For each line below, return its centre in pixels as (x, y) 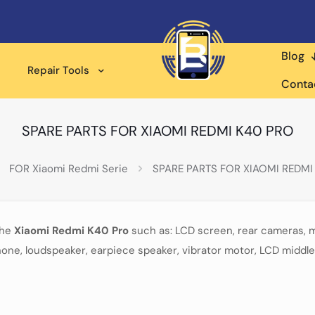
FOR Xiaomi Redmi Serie (69, 169)
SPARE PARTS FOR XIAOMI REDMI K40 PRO (157, 131)
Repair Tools (58, 70)
